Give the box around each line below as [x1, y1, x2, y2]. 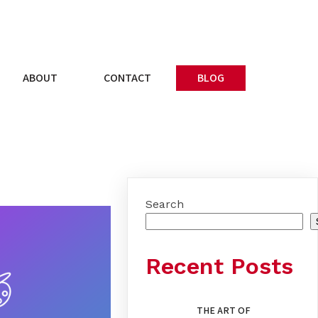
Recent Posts [146, 252, 294, 280]
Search [146, 197, 185, 211]
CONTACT [104, 70, 151, 85]
